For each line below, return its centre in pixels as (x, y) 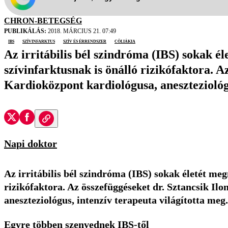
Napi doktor (31, 144)
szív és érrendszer (85, 41)
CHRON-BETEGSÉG (43, 21)
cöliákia (125, 41)
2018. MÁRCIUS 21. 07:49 (81, 31)
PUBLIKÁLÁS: (25, 31)
